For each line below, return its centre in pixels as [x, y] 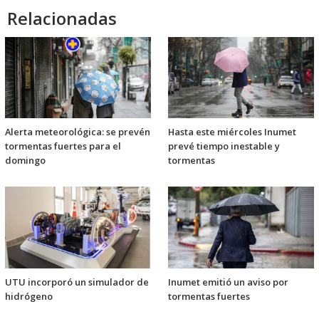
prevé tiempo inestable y [224, 146]
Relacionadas [62, 19]
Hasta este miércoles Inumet [232, 132]
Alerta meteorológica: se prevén [78, 132]
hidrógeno [29, 296]
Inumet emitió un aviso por [228, 282]
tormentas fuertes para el [63, 146]
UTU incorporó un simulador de [77, 282]
